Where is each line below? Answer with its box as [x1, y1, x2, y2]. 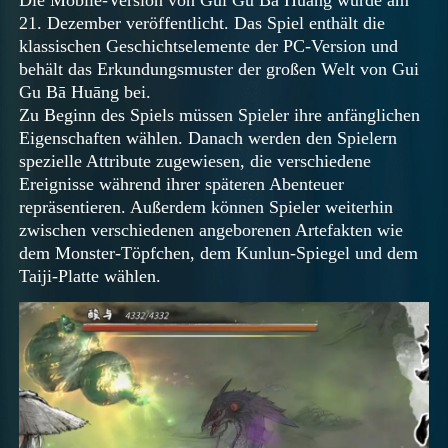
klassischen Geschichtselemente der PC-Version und [19, 35, 399, 56]
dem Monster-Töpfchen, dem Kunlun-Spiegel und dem [19, 242, 419, 263]
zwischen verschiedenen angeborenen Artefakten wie [19, 219, 404, 240]
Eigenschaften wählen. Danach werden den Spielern [19, 127, 398, 148]
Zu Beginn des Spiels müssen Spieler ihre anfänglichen [19, 104, 421, 125]
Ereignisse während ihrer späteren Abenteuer [19, 173, 345, 194]
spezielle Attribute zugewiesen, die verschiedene [19, 150, 372, 171]
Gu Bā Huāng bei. [19, 81, 152, 102]
